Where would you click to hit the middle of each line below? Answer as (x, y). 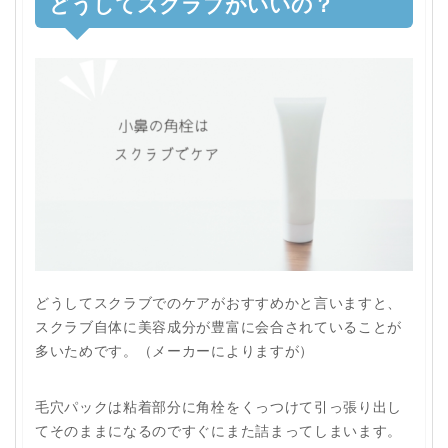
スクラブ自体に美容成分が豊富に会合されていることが (218, 326)
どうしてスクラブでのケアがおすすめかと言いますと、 (218, 302)
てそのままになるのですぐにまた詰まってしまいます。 (218, 430)
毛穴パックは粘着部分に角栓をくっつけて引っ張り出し (218, 406)
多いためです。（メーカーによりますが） (174, 350)
